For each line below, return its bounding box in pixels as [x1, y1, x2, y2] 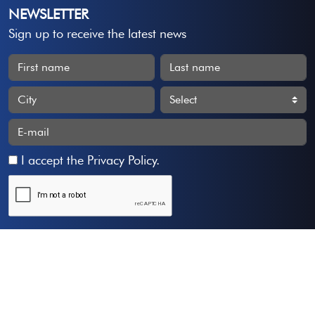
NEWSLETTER [8, 6, 89, 22]
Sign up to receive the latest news [8, 26, 186, 41]
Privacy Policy [87, 153, 156, 167]
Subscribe [18, 247, 65, 260]
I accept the [18, 153, 87, 167]
